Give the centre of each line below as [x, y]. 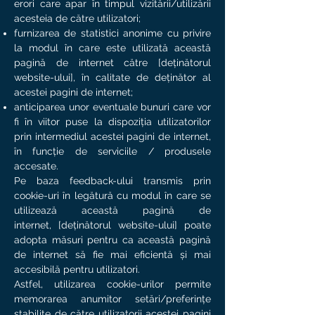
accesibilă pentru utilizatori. [77, 269]
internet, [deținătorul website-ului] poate [112, 225]
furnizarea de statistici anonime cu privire [112, 33]
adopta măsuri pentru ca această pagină [112, 240]
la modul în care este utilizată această [112, 48]
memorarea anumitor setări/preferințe [112, 299]
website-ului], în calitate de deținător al [112, 77]
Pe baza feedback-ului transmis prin [112, 181]
